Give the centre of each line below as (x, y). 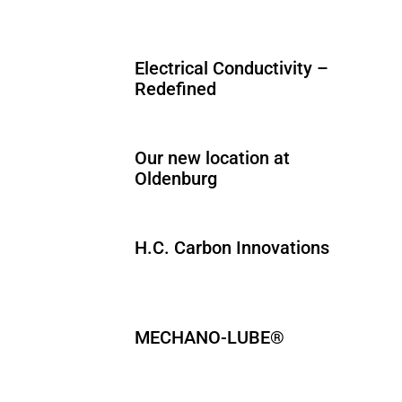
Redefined (176, 89)
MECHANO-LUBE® (210, 338)
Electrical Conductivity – (232, 69)
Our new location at (213, 158)
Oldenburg (176, 179)
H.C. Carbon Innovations (232, 248)
